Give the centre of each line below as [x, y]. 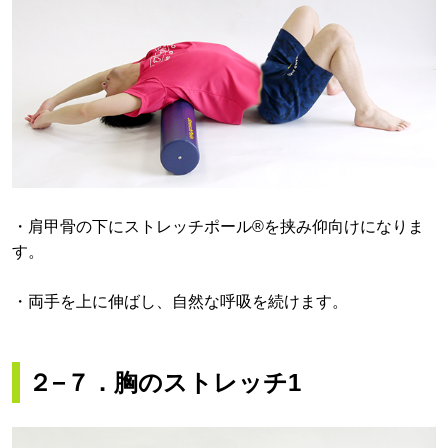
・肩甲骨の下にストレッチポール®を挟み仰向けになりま [218, 226]
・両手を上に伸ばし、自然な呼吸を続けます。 [180, 302]
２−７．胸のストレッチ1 [164, 383]
